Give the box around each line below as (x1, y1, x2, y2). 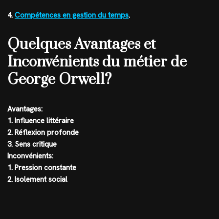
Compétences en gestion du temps (15, 10, 129, 20)
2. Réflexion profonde (7, 127, 79, 137)
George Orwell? (7, 70, 111, 89)
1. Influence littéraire (7, 115, 74, 126)
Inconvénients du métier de (7, 52, 187, 71)
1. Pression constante (7, 162, 76, 173)
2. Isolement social (7, 174, 67, 184)
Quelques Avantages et (7, 35, 156, 54)
